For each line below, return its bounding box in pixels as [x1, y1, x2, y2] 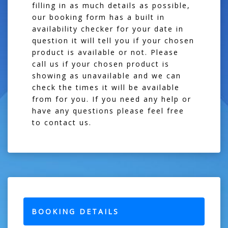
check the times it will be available [32, 82, 180, 92]
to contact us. [32, 117, 92, 127]
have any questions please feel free [32, 105, 184, 116]
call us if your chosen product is [32, 59, 169, 69]
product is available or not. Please [32, 47, 179, 57]
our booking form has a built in [32, 12, 165, 22]
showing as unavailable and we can [32, 70, 181, 80]
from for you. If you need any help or [32, 94, 191, 104]
